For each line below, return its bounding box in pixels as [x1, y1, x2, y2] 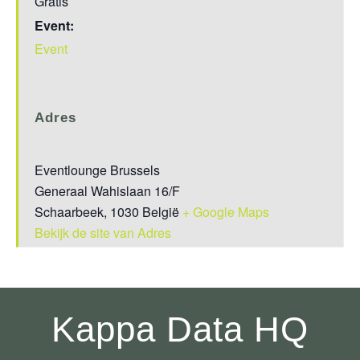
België [142, 202, 179, 221]
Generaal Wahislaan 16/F [35, 181, 180, 200]
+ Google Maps [182, 202, 269, 221]
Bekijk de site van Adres [35, 223, 171, 242]
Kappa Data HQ [51, 309, 309, 349]
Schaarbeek [35, 202, 104, 221]
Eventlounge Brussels [35, 160, 160, 179]
